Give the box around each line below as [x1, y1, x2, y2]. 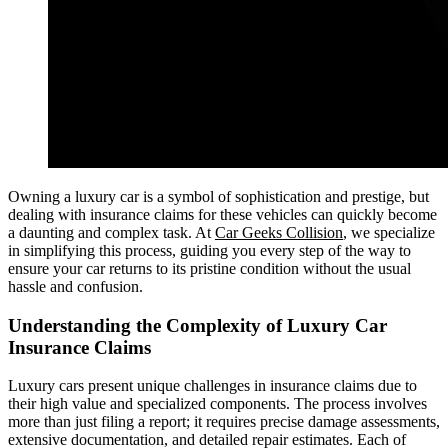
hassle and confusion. [8, 277, 143, 295]
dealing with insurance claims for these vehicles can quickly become [8, 205, 437, 223]
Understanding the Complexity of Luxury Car [8, 314, 387, 336]
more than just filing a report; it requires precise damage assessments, [8, 413, 440, 431]
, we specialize [343, 223, 435, 241]
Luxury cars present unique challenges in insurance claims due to [8, 377, 417, 395]
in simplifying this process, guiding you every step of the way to [8, 241, 411, 259]
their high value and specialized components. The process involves [8, 395, 427, 413]
